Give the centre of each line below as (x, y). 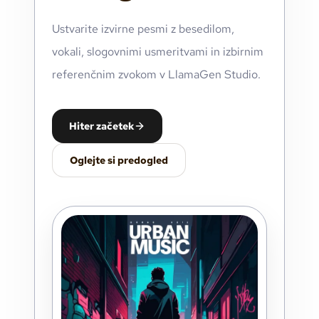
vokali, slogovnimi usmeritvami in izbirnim (158, 52)
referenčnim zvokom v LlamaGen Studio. (156, 74)
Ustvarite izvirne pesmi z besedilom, (143, 29)
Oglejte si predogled (119, 160)
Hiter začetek (101, 126)
